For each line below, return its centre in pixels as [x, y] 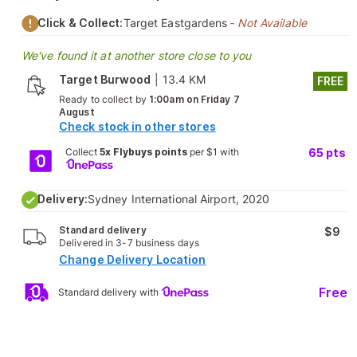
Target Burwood [105, 79]
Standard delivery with [110, 292]
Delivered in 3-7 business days [129, 243]
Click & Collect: [80, 23]
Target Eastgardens [175, 23]
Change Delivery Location [133, 259]
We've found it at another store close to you [137, 55]
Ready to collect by [104, 99]
